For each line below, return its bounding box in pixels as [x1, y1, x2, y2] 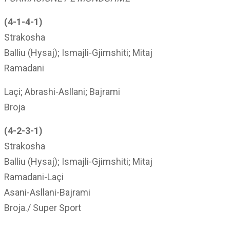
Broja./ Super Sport [4, 202, 81, 213]
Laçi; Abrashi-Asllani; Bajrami [4, 86, 120, 97]
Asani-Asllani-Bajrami [4, 187, 90, 198]
